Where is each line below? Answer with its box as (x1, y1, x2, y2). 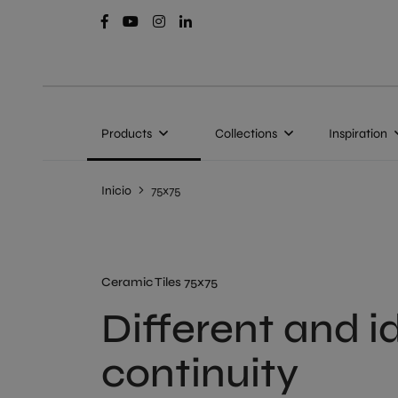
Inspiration (329, 125, 387, 141)
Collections (215, 125, 277, 141)
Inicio (101, 183, 131, 198)
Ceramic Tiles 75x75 (101, 275, 218, 290)
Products (101, 125, 152, 141)
